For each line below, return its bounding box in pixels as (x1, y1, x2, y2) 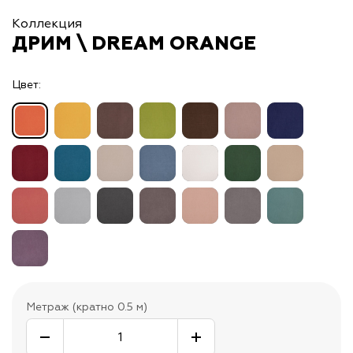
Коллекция (12, 16, 82, 32)
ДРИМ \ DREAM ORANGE (12, 35, 256, 54)
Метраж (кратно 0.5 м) (26, 300, 147, 314)
